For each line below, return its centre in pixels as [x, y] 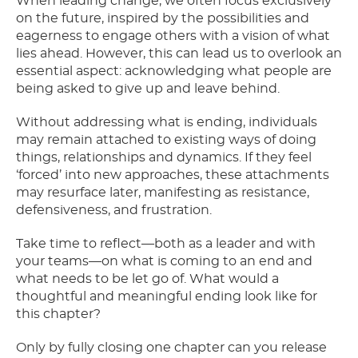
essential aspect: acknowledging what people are [174, 72]
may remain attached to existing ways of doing [166, 140]
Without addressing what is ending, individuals [167, 123]
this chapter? [58, 314]
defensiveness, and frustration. [114, 211]
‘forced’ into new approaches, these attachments [173, 175]
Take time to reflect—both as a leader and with [166, 244]
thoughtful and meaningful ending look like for [167, 297]
